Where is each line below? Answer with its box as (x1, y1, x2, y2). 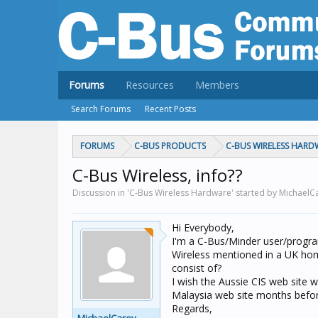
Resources (126, 78, 174, 92)
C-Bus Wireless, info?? (72, 163, 243, 187)
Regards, (172, 302, 212, 315)
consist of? (172, 261, 221, 275)
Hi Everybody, (172, 221, 234, 234)
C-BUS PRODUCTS (134, 140, 206, 152)
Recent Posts (145, 103, 196, 115)
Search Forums (71, 103, 131, 115)
